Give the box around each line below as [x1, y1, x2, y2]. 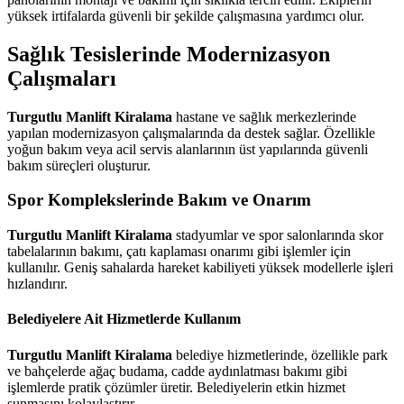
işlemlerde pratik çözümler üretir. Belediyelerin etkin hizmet [7, 379, 345, 395]
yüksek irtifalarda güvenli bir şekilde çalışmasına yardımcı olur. [7, 7, 364, 23]
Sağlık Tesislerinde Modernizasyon [7, 41, 330, 66]
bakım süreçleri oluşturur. [7, 157, 151, 173]
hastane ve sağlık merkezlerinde [172, 108, 356, 124]
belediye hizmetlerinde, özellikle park [172, 346, 388, 363]
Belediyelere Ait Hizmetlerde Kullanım [7, 311, 241, 327]
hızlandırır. [7, 276, 68, 292]
